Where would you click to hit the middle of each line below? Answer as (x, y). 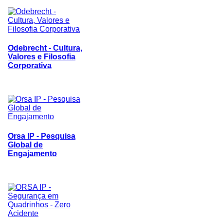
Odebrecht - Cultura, (45, 48)
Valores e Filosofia (42, 57)
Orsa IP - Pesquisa (42, 136)
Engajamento (32, 153)
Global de (25, 145)
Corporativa (30, 66)
